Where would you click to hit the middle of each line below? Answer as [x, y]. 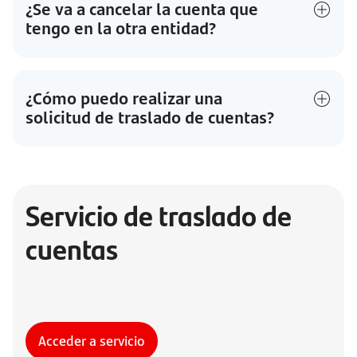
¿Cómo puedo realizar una [124, 98]
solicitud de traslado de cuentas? [150, 118]
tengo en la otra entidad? [121, 28]
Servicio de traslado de [159, 214]
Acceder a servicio [92, 341]
